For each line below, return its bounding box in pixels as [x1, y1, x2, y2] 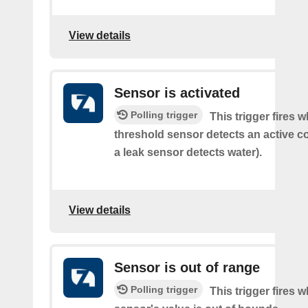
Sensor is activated [114, 85, 240, 101]
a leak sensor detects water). [114, 146, 262, 159]
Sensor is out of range [114, 260, 260, 276]
